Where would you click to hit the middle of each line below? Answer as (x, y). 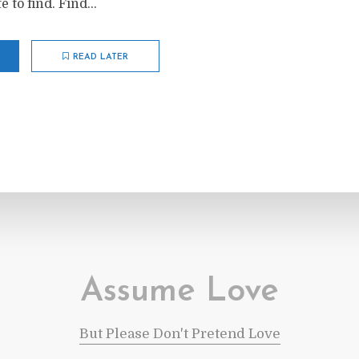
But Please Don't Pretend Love (179, 334)
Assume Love (179, 292)
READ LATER (101, 57)
